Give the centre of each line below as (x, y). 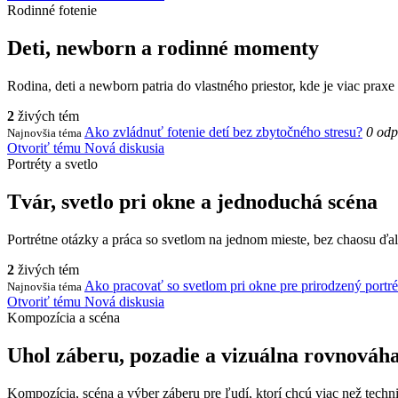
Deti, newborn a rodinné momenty (163, 48)
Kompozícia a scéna (64, 317)
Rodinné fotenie (52, 11)
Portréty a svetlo (52, 164)
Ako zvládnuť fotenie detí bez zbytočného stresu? (223, 132)
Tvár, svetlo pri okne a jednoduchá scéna (192, 202)
